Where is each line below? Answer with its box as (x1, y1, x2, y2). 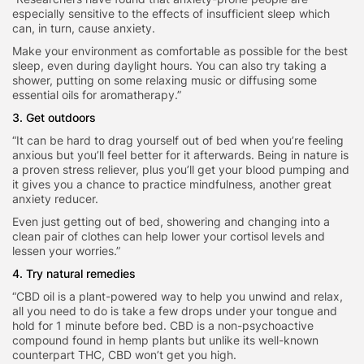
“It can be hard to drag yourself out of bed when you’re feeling (12, 133, 344, 148)
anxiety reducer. (12, 192, 98, 206)
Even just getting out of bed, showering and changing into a (12, 214, 330, 229)
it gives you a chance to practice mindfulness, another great (12, 177, 331, 192)
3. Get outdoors (12, 110, 96, 125)
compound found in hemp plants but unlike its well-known (12, 333, 318, 348)
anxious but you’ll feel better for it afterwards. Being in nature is (12, 148, 349, 162)
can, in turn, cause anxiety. (12, 21, 158, 36)
